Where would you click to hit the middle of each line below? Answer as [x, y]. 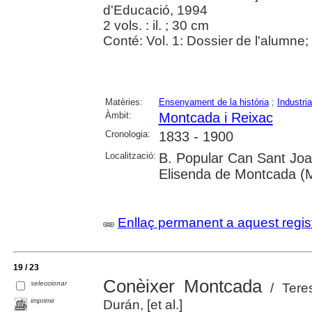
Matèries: [124, 102]
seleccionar [49, 283]
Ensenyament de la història [213, 102]
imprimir [43, 301]
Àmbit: [118, 115]
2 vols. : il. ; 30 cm [156, 25]
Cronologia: [127, 134]
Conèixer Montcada [182, 287]
